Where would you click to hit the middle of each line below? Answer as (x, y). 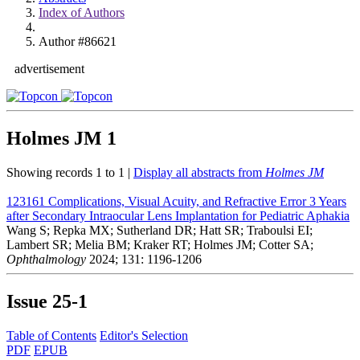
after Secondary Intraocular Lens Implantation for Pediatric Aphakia (178, 215)
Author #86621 (78, 41)
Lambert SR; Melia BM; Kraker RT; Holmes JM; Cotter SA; (160, 244)
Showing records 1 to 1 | (70, 172)
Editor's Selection (144, 335)
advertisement (49, 69)
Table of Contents (51, 335)
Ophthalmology (46, 259)
